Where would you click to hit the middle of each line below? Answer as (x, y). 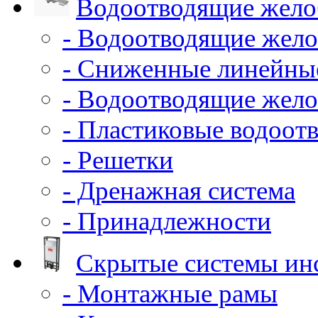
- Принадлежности (167, 221)
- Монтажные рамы (170, 293)
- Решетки (118, 160)
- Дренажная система (179, 190)
